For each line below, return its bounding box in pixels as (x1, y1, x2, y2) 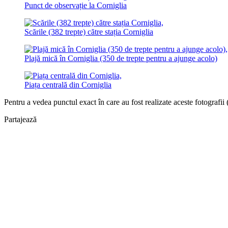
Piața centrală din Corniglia (24, 80, 111, 90)
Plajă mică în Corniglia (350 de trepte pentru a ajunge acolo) (24, 54, 217, 63)
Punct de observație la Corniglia (24, 1, 127, 10)
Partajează (4, 115, 37, 124)
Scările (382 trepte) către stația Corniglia (24, 27, 153, 37)
